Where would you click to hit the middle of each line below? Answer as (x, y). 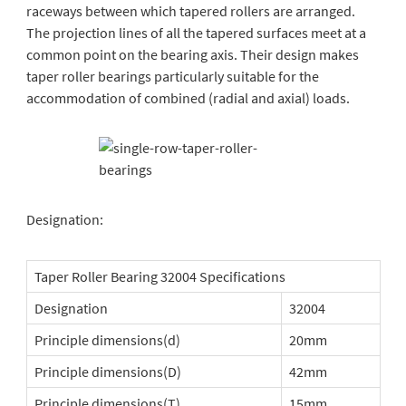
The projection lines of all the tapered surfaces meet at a (196, 33)
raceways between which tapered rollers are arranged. (190, 11)
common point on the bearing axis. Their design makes (192, 54)
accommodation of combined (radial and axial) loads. (188, 98)
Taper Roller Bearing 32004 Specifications (159, 276)
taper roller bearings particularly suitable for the (172, 76)
